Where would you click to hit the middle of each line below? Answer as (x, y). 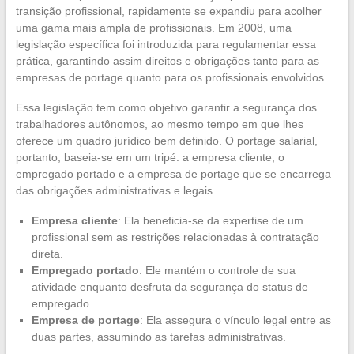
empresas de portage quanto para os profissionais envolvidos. (171, 77)
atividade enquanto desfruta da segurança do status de (169, 286)
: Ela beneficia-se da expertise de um (210, 220)
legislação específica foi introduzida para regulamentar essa (166, 44)
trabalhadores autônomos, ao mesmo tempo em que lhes (159, 124)
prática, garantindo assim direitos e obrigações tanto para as (167, 60)
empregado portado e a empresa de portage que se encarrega (173, 173)
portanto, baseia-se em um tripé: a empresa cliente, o (150, 157)
